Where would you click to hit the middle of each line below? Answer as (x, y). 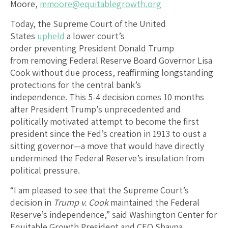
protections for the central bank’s (76, 84)
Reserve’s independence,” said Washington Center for (114, 214)
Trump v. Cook (81, 202)
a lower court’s (95, 36)
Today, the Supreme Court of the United (88, 23)
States (24, 36)
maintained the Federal (154, 202)
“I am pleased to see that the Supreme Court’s (99, 190)
